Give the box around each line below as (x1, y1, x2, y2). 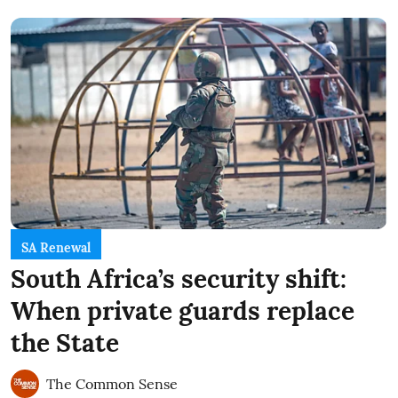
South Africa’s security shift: (11, 263, 346, 296)
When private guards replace (11, 295, 354, 328)
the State (11, 327, 119, 360)
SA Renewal (21, 240, 91, 257)
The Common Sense (46, 375, 178, 394)
